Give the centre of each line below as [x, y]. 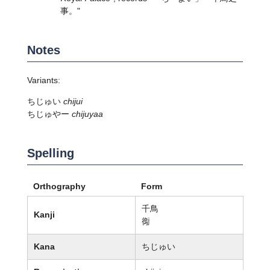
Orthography [59, 186]
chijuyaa [87, 114]
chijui [73, 101]
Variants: [43, 80]
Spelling [50, 153]
